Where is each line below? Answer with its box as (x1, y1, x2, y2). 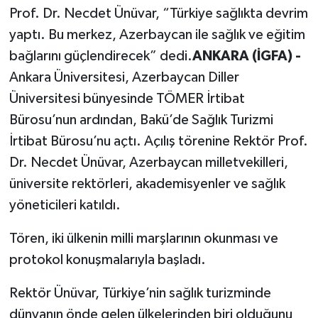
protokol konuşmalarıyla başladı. (9, 253, 206, 268)
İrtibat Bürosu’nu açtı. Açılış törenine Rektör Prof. (9, 134, 308, 149)
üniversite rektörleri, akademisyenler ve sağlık (9, 177, 285, 192)
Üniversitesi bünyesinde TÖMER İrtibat (9, 92, 245, 106)
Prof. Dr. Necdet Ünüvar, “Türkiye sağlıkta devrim (9, 6, 308, 21)
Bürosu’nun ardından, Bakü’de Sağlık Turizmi (9, 113, 273, 128)
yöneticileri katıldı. (9, 198, 121, 213)
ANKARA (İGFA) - (192, 49, 301, 64)
